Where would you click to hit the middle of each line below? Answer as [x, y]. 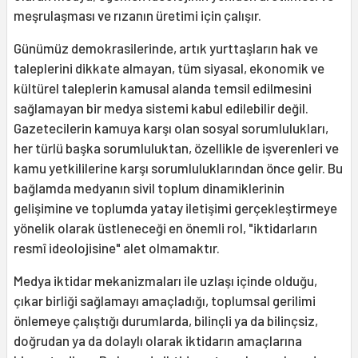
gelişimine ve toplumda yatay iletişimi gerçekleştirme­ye [175, 208]
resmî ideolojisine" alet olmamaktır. [117, 248]
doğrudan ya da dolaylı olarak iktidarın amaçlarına [158, 341]
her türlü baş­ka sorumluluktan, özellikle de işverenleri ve [176, 148]
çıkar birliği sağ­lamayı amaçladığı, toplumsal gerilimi [165, 301]
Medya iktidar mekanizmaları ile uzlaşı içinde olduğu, [165, 281]
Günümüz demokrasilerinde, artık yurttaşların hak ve [166, 48]
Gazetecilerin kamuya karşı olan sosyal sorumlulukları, [171, 128]
